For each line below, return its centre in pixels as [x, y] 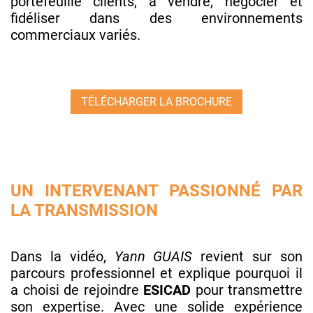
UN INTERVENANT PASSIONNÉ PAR [156, 190]
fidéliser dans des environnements [156, 18]
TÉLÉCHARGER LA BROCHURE [156, 101]
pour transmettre [249, 290]
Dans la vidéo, [63, 256]
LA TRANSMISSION [84, 210]
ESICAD [169, 290]
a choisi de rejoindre [77, 290]
